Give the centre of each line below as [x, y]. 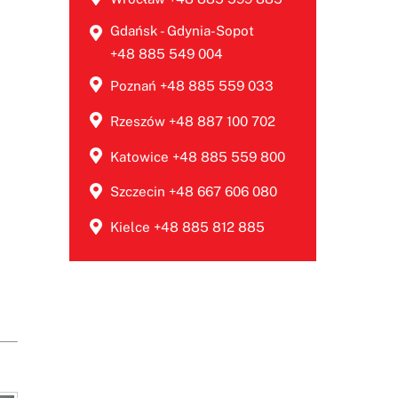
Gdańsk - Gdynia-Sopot [182, 30]
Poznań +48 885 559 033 [191, 85]
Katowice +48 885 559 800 [197, 156]
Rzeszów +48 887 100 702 [192, 121]
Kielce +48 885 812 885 [187, 227]
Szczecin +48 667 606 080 [193, 192]
